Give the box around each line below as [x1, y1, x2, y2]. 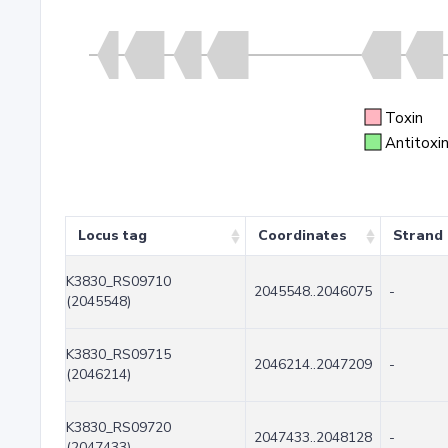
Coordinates [258, 226, 347, 245]
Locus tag [78, 226, 147, 245]
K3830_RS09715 [66, 345, 171, 364]
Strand [393, 226, 443, 245]
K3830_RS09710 [66, 272, 171, 291]
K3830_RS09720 [66, 418, 171, 437]
